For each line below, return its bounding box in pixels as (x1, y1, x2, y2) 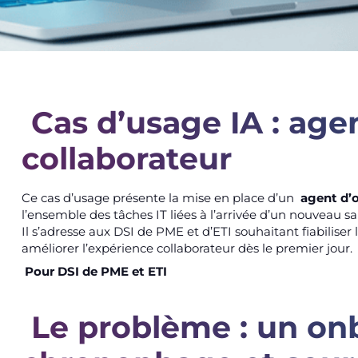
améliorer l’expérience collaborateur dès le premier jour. (21, 240, 352, 256)
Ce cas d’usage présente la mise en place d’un (21, 189, 297, 205)
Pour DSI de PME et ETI (25, 263, 168, 279)
